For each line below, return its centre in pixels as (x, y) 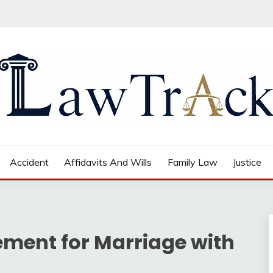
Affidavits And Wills (108, 162)
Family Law (192, 162)
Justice (247, 162)
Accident (29, 162)
